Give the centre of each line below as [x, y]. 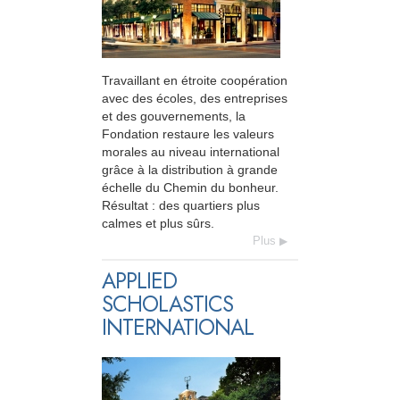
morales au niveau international [191, 152]
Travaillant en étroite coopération [195, 81]
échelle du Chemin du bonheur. [190, 188]
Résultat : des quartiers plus [181, 206]
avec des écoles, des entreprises [195, 99]
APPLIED [139, 281]
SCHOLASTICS [167, 304]
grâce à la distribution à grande [190, 170]
